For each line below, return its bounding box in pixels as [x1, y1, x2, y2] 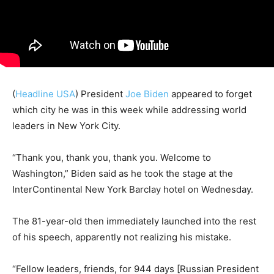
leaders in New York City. [12, 120, 120, 132]
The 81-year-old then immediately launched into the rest [12, 215, 256, 228]
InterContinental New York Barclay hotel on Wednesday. [12, 183, 253, 196]
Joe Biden [125, 88, 169, 100]
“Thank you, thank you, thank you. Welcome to [12, 152, 211, 164]
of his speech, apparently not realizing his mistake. [12, 231, 231, 243]
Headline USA [15, 88, 75, 100]
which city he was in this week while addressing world [12, 104, 246, 116]
